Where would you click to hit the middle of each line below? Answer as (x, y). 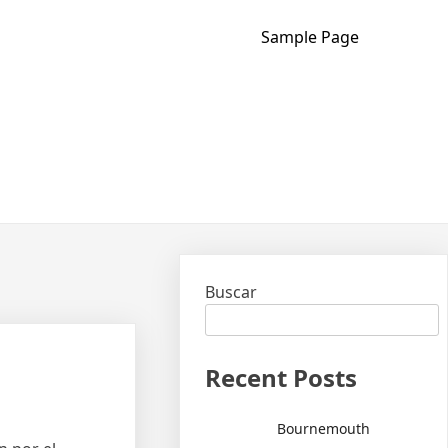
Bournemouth (324, 428)
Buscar (231, 292)
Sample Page (309, 37)
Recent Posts (281, 377)
